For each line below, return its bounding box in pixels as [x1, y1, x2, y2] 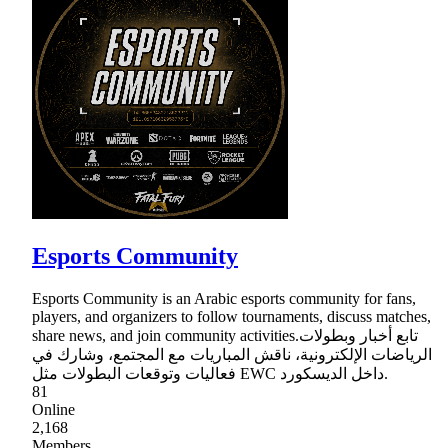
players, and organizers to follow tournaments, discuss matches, [32, 307, 431, 325]
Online [32, 400, 75, 418]
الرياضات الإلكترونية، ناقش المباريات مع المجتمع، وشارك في [32, 345, 432, 363]
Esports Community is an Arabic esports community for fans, [32, 289, 416, 307]
